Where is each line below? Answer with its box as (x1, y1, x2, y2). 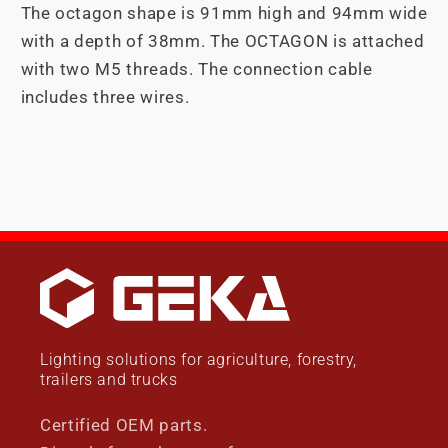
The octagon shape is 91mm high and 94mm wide (20, 4, 428, 24)
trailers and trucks (40, 370, 178, 390)
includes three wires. (20, 88, 190, 108)
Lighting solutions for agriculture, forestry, (40, 350, 358, 370)
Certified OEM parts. (40, 416, 208, 436)
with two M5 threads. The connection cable (20, 60, 373, 80)
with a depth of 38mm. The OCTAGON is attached (20, 32, 425, 52)
